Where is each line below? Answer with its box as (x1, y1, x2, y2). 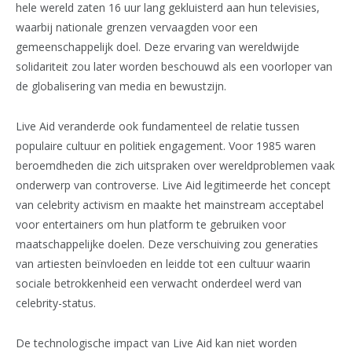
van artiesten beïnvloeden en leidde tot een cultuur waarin (16, 256, 310, 272)
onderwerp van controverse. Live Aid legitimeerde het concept (16, 178, 331, 193)
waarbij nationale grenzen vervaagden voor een (16, 20, 258, 35)
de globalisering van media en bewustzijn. (16, 79, 226, 94)
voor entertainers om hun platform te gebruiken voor (16, 217, 286, 233)
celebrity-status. (16, 295, 96, 311)
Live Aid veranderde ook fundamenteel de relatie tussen (16, 119, 299, 134)
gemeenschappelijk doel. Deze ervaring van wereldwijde (16, 39, 299, 55)
